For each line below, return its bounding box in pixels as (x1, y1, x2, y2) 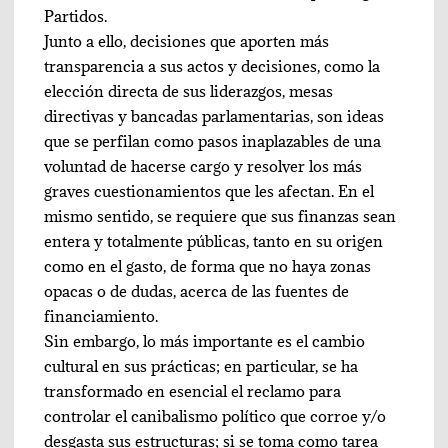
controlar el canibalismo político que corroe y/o (44, 406, 387, 427)
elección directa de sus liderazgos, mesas (44, 81, 334, 102)
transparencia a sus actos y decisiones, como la (44, 56, 381, 77)
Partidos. (44, 6, 108, 27)
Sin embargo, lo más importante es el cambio (44, 331, 366, 352)
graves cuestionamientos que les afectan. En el (44, 181, 375, 202)
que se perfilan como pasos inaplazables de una (44, 131, 382, 152)
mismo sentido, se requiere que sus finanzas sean (44, 206, 397, 227)
